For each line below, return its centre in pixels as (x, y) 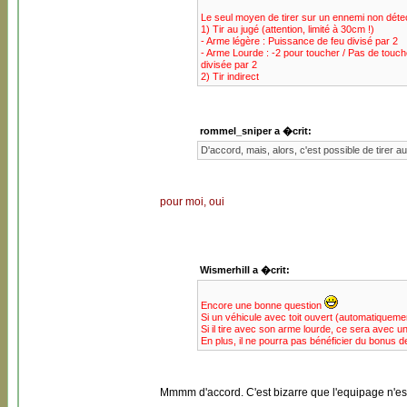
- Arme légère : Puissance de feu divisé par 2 (299, 41)
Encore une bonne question (262, 305)
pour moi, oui (192, 202)
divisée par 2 (228, 65)
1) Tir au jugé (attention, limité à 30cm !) (287, 29)
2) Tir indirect (229, 76)
